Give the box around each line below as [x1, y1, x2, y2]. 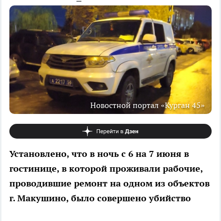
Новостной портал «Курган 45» [90, 100, 205, 110]
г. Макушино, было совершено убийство [9, 192, 191, 204]
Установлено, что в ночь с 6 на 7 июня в [9, 147, 189, 159]
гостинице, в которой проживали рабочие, [9, 162, 203, 174]
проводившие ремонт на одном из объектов [9, 177, 210, 189]
